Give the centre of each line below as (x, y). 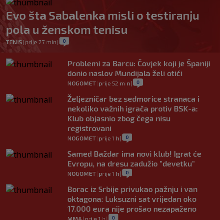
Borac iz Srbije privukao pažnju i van (132, 189)
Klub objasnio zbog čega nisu (119, 118)
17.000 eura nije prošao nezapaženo (132, 208)
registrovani (89, 128)
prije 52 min (114, 83)
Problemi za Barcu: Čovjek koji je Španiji (139, 63)
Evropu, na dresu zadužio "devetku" (131, 163)
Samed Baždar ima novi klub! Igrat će (134, 153)
